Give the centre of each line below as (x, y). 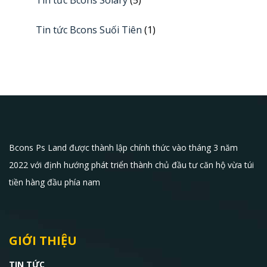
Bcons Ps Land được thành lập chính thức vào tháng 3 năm (123, 148)
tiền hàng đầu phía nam (55, 182)
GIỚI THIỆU (43, 241)
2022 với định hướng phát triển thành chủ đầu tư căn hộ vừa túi (131, 165)
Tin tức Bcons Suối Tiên (89, 30)
